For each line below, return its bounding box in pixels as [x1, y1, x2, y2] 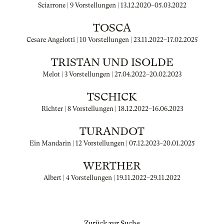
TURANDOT [79, 125, 144, 137]
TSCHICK [87, 90, 137, 103]
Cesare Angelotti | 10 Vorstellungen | [26, 36, 133, 43]
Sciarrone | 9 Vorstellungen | [37, 1, 120, 9]
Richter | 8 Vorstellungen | [41, 105, 118, 112]
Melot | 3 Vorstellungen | [42, 70, 114, 78]
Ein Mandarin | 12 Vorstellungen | [29, 139, 129, 147]
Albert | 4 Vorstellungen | [43, 174, 116, 181]
